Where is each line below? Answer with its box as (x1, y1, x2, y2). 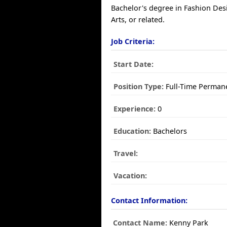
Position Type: (113, 82, 164, 91)
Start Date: (113, 59, 154, 69)
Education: (113, 126, 152, 136)
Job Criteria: (111, 36, 155, 46)
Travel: (113, 148, 138, 158)
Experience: (113, 104, 156, 113)
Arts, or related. (111, 15, 165, 24)
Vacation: (113, 171, 147, 180)
